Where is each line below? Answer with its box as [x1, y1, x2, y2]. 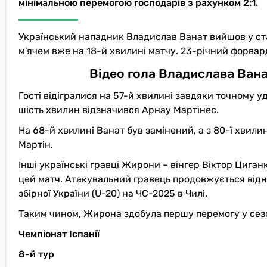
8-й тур [18, 248, 54, 260]
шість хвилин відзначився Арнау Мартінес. [18, 104, 219, 116]
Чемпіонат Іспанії [18, 228, 100, 240]
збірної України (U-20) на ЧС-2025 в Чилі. [18, 187, 207, 199]
